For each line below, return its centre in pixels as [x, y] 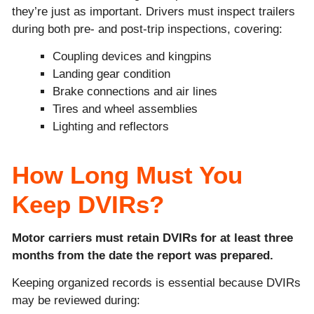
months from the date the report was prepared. [143, 256]
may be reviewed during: [76, 301]
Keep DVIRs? [88, 205]
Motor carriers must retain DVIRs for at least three [152, 238]
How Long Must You [127, 175]
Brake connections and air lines [135, 92]
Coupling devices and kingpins [132, 57]
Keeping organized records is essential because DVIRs [156, 283]
